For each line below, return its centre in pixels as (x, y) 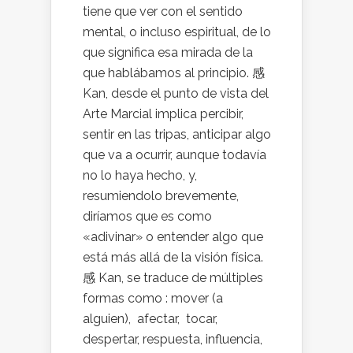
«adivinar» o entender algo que (173, 237)
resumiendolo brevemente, (161, 196)
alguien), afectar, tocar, (152, 319)
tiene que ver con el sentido (163, 11)
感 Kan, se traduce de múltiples (173, 278)
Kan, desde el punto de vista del (176, 93)
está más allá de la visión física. (173, 257)
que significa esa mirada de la (168, 52)
